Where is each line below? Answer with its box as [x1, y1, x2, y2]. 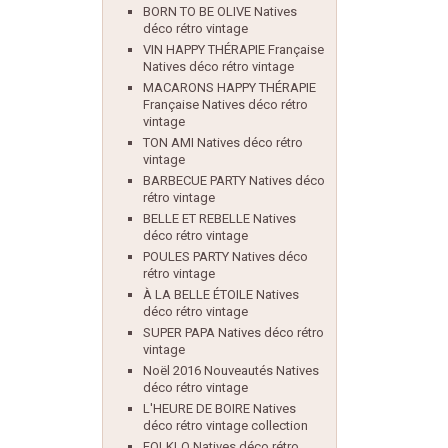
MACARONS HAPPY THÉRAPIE [143, 80, 316, 95]
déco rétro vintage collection [143, 418, 308, 433]
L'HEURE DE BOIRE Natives [143, 401, 296, 416]
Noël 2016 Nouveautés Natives [143, 363, 319, 378]
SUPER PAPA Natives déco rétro [143, 325, 324, 340]
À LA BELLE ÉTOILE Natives [143, 287, 299, 302]
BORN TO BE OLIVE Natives [143, 4, 297, 19]
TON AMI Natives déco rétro [143, 135, 303, 150]
